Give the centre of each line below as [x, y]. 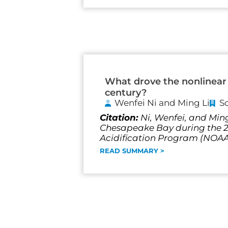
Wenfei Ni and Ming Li [162, 103]
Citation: [120, 118]
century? [126, 93]
